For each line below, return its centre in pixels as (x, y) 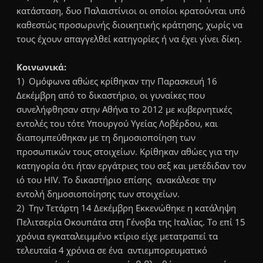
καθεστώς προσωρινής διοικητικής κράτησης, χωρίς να (130, 25)
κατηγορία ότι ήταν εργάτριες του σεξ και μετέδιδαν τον (131, 166)
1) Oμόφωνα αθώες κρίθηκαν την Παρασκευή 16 (117, 81)
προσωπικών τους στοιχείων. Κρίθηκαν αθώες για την (128, 152)
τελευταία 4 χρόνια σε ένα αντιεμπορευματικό (112, 250)
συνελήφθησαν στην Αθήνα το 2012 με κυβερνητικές (124, 109)
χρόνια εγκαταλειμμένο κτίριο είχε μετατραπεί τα (117, 236)
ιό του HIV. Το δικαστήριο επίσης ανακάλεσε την (117, 180)
